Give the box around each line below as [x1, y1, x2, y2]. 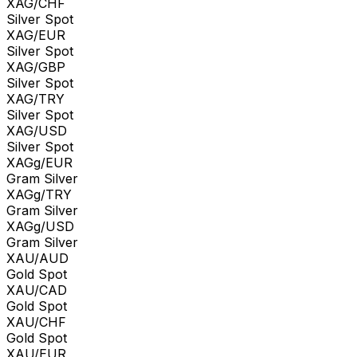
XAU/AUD [6, 249, 69, 266]
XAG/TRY [6, 90, 65, 107]
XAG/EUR [6, 26, 65, 43]
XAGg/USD [6, 218, 74, 234]
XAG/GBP [6, 58, 65, 75]
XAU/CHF [6, 313, 66, 330]
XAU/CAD [6, 281, 67, 298]
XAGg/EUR [6, 154, 73, 171]
